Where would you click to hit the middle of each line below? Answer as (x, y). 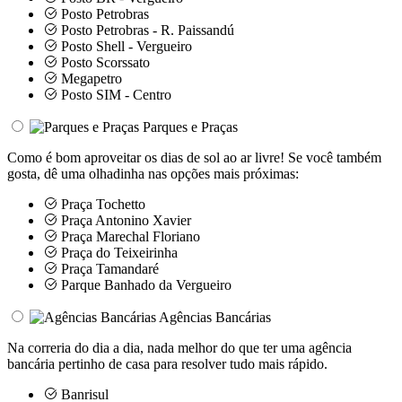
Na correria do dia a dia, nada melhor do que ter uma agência (179, 347)
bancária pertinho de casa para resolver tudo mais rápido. (167, 363)
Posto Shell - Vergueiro (125, 46)
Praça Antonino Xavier (124, 220)
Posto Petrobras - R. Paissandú (146, 30)
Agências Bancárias (215, 317)
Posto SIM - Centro (114, 94)
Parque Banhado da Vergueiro (144, 284)
